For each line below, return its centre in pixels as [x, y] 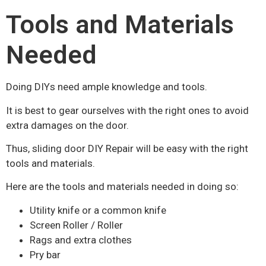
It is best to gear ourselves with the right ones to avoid [127, 110]
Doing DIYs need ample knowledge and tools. [107, 87]
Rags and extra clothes [81, 240]
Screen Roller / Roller [76, 225]
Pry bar [45, 254]
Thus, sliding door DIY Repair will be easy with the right [127, 149]
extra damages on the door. [67, 125]
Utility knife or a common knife [98, 210]
